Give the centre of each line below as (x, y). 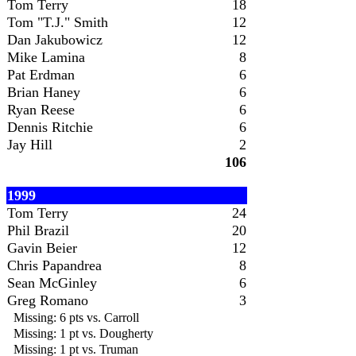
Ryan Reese (41, 110)
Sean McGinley (52, 283)
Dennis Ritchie (50, 127)
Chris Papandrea (54, 265)
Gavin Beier (42, 248)
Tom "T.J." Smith (58, 22)
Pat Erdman (41, 75)
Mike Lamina (46, 57)
